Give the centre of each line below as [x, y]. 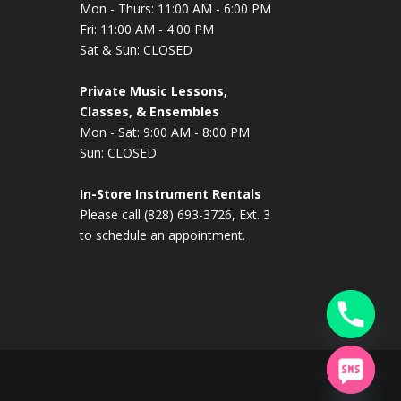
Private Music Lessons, [154, 91]
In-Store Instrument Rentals [171, 194]
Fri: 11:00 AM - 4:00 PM [147, 30]
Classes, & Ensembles [150, 112]
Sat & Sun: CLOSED [137, 50]
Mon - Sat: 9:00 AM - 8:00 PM [165, 132]
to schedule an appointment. [163, 235]
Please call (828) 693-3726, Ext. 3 [175, 215]
